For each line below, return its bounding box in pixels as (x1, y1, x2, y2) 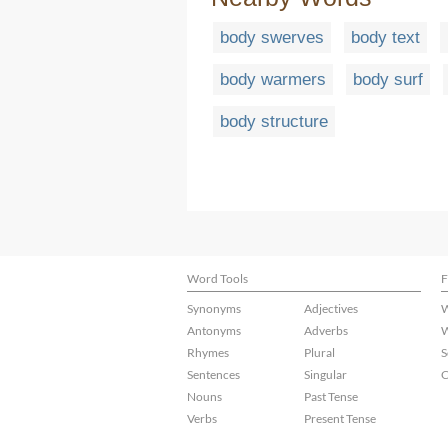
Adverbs (304, 323, 348, 338)
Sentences (187, 367, 240, 382)
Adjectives (304, 301, 358, 316)
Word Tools (187, 271, 248, 286)
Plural (304, 345, 335, 360)
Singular (304, 367, 347, 382)
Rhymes (187, 345, 229, 360)
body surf (353, 70, 423, 90)
